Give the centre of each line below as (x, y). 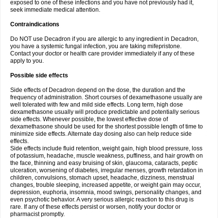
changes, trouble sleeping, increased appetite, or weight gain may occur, (106, 185)
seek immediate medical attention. (55, 10)
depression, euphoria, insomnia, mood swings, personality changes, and (106, 192)
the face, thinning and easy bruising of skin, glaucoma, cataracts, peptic (104, 163)
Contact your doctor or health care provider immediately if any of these (102, 54)
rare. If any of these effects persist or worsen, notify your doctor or (95, 207)
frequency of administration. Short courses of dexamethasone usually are (106, 97)
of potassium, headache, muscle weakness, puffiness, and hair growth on (107, 156)
